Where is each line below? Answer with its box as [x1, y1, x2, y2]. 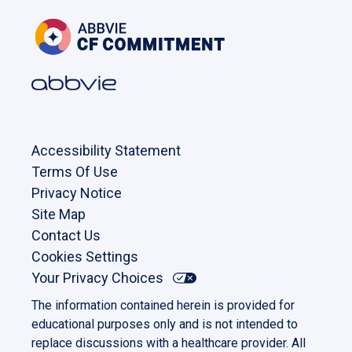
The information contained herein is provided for [31, 297, 295, 313]
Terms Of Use [31, 163, 118, 180]
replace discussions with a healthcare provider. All [31, 335, 306, 350]
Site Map [31, 205, 86, 222]
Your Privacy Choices [31, 269, 163, 286]
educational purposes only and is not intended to [31, 316, 298, 332]
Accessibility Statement [31, 141, 181, 159]
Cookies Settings [31, 247, 138, 265]
